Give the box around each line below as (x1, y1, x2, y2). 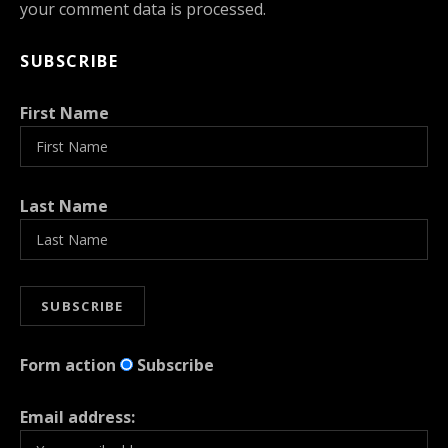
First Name (20, 101, 109, 124)
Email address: (20, 405, 135, 428)
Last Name (20, 194, 108, 217)
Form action (20, 353, 116, 376)
